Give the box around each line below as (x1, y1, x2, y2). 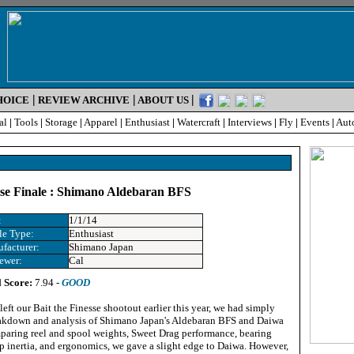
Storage (45, 116, 77, 128)
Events (300, 116, 330, 128)
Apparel (84, 116, 118, 128)
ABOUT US (137, 94, 189, 106)
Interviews (228, 116, 272, 128)
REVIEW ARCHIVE (38, 94, 130, 106)
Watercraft (177, 116, 220, 128)
